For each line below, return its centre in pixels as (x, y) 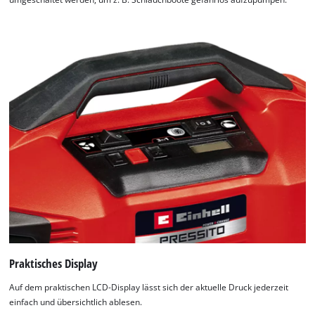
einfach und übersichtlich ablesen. (76, 302)
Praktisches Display (54, 264)
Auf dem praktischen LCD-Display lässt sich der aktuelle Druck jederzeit (149, 287)
